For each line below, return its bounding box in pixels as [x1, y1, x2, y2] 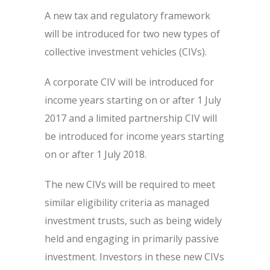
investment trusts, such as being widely [45, 214, 222, 227]
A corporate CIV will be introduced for [45, 75, 214, 89]
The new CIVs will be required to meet [45, 178, 215, 191]
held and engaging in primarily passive [45, 232, 219, 245]
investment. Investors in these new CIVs [45, 250, 224, 263]
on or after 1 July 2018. [45, 148, 146, 161]
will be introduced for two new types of [45, 27, 220, 40]
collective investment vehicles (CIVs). [45, 45, 207, 58]
